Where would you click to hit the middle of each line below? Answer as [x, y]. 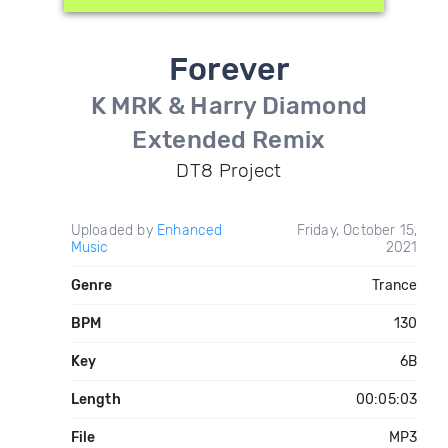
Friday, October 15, [357, 230]
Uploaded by [113, 230]
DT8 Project [229, 170]
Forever [229, 69]
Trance [395, 285]
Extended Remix [229, 140]
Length [95, 399]
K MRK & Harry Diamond [229, 106]
